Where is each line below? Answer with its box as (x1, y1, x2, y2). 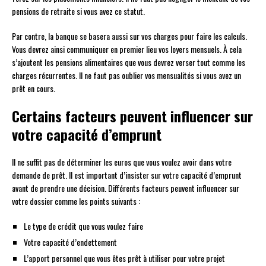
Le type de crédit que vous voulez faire (24, 219, 143, 232)
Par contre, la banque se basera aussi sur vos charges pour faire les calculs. (12, 29, 247, 42)
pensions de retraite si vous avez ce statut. (12, 4, 145, 17)
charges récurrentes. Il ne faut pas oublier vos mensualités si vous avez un (12, 68, 241, 81)
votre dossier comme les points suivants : (12, 194, 140, 207)
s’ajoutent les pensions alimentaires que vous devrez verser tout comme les (12, 55, 245, 68)
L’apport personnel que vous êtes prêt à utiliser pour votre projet (24, 251, 225, 264)
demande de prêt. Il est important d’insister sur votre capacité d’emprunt (12, 168, 242, 181)
